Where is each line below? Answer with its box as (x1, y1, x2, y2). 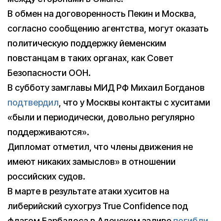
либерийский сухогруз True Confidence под (7, 201, 188, 212)
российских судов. (7, 171, 85, 182)
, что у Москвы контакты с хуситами (59, 97, 210, 108)
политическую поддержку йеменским (7, 38, 166, 49)
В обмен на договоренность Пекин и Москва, (7, 8, 196, 19)
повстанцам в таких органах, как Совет (7, 53, 174, 64)
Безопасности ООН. (7, 68, 91, 78)
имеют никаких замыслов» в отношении (7, 156, 176, 167)
